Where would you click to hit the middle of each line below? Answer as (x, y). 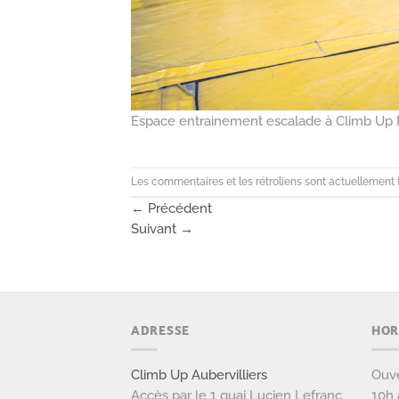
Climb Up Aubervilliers (199, 375)
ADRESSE (161, 330)
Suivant (155, 228)
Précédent (178, 208)
